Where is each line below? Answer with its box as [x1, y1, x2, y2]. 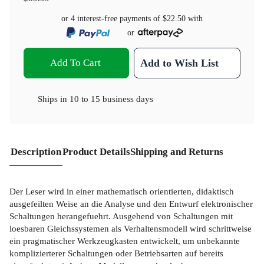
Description [11, 146, 61, 158]
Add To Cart [49, 57, 101, 69]
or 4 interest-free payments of [61, 14, 163, 23]
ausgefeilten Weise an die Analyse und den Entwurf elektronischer [9, 198, 253, 209]
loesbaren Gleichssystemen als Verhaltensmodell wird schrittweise [9, 223, 252, 233]
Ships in [38, 94, 70, 104]
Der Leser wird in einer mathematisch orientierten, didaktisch [9, 186, 234, 196]
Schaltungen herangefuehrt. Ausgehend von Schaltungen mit [9, 210, 233, 221]
